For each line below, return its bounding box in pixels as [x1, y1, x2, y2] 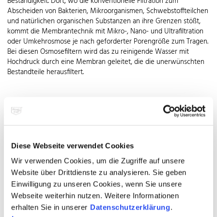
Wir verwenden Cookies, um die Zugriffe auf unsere [11, 156, 185, 165]
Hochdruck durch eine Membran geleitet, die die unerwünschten [7, 56, 204, 68]
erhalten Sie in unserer [11, 203, 90, 212]
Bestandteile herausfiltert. [7, 66, 84, 78]
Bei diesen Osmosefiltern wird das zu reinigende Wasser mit [7, 46, 189, 58]
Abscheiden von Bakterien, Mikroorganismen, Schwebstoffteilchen [7, 5, 208, 17]
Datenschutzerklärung [90, 203, 170, 212]
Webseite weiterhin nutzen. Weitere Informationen [11, 191, 179, 200]
